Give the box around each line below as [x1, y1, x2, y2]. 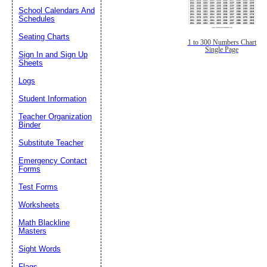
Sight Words [18, 244, 61, 253]
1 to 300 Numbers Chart [187, 39, 256, 46]
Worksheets [18, 200, 60, 209]
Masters [18, 226, 46, 235]
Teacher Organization [18, 112, 92, 121]
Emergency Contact [18, 156, 87, 165]
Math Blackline [18, 218, 70, 227]
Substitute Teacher [18, 138, 83, 147]
